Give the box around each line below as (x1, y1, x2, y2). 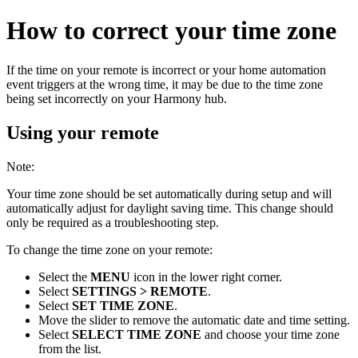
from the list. (38, 341, 101, 356)
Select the (38, 269, 90, 284)
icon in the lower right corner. (130, 269, 282, 284)
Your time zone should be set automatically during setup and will (6, 186, 332, 201)
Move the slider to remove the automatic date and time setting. (38, 312, 350, 327)
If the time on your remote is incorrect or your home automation (6, 62, 326, 77)
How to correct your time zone (6, 16, 336, 46)
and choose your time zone (201, 327, 340, 341)
